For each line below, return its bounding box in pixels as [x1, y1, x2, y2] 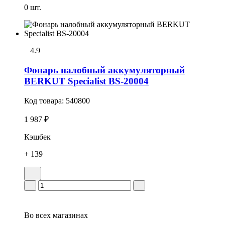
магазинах [51, 210, 88, 219]
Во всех [24, 210, 51, 219]
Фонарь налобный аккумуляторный [24, 64, 185, 75]
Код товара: [24, 96, 66, 105]
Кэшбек [24, 132, 51, 141]
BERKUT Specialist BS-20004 [24, 75, 149, 86]
